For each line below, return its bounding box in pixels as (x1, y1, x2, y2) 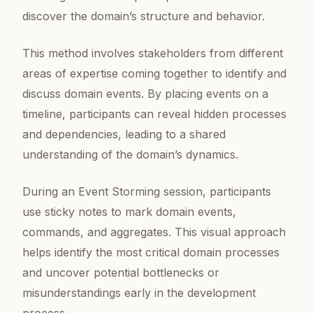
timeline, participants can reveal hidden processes (22, 107, 286, 122)
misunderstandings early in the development (22, 286, 256, 300)
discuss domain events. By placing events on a (22, 87, 268, 101)
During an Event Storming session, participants (22, 184, 271, 199)
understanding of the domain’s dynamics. (22, 147, 238, 162)
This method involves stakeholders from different (22, 46, 283, 61)
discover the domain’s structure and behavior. (22, 9, 265, 24)
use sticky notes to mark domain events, (22, 205, 236, 219)
